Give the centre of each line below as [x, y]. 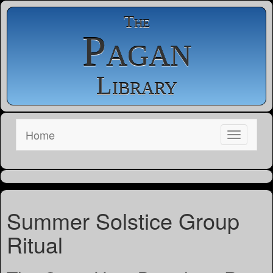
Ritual [35, 244]
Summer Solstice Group [123, 220]
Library [136, 86]
